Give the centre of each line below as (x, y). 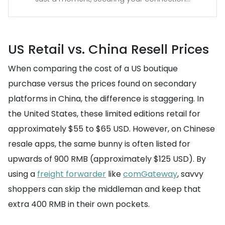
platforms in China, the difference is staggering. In (106, 99)
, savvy (190, 174)
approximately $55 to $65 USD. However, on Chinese (111, 129)
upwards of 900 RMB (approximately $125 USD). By (107, 159)
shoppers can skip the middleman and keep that (104, 189)
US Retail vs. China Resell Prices (108, 49)
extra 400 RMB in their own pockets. (79, 204)
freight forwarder (72, 174)
